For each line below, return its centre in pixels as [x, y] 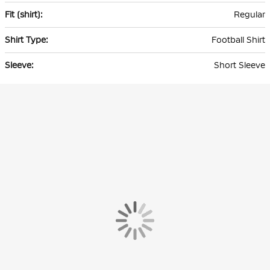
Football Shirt [238, 40]
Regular [250, 15]
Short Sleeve [240, 65]
